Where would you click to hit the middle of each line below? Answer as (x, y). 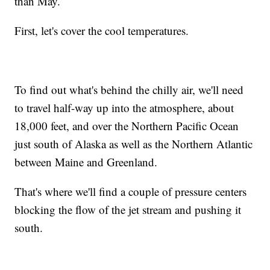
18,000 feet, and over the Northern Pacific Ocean (127, 126)
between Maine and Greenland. (86, 162)
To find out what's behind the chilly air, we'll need (129, 90)
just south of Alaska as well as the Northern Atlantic (134, 144)
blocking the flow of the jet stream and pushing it (128, 210)
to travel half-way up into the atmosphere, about (124, 108)
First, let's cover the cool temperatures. (102, 31)
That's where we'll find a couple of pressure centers (131, 192)
